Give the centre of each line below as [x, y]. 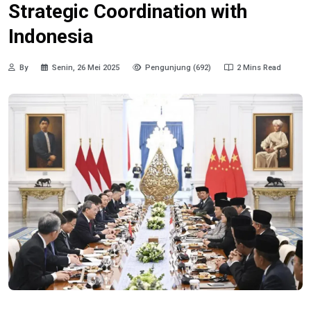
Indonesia [51, 36]
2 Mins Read [259, 68]
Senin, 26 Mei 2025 [86, 68]
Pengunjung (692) [178, 68]
